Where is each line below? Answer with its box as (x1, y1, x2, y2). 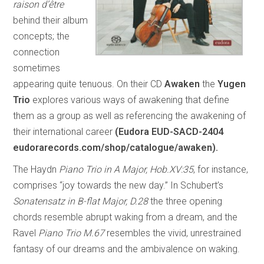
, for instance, (193, 163, 249, 175)
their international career (13, 126, 115, 137)
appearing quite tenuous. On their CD (13, 78, 165, 90)
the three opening (148, 195, 223, 207)
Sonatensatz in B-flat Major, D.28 (13, 195, 148, 207)
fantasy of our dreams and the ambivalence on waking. (13, 243, 240, 255)
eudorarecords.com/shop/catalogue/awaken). (13, 141, 219, 153)
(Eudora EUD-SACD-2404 (115, 126, 224, 137)
